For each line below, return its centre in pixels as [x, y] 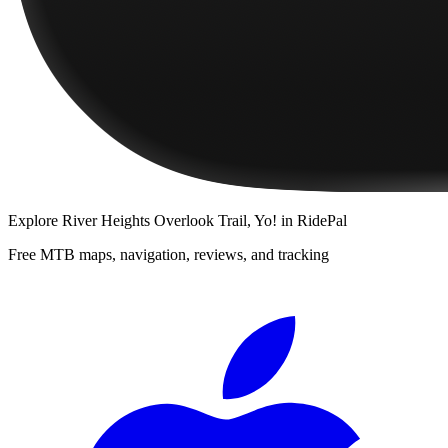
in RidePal [312, 220]
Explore [35, 220]
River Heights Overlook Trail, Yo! [169, 220]
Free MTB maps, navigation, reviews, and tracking [168, 254]
